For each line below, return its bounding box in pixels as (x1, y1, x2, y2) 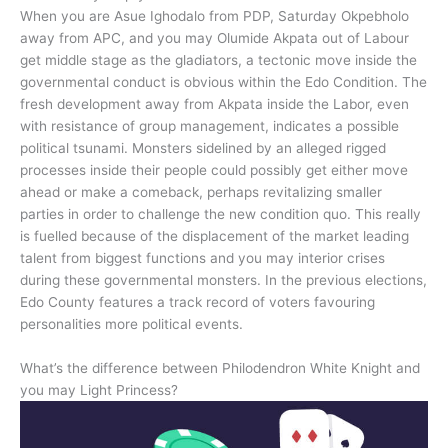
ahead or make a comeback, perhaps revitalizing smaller (20, 183, 382, 200)
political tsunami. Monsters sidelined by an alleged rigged (20, 139, 386, 156)
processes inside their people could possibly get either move (20, 161, 408, 178)
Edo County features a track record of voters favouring (20, 293, 375, 310)
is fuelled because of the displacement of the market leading (20, 227, 409, 244)
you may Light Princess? (20, 381, 178, 398)
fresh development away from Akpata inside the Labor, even (20, 95, 409, 112)
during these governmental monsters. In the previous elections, (20, 271, 427, 288)
